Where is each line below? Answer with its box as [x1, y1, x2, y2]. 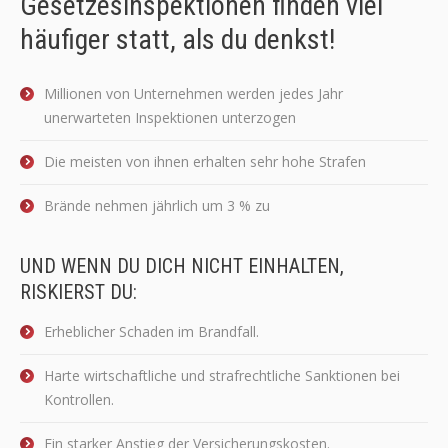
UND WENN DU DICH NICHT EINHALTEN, [20, 254, 344, 278]
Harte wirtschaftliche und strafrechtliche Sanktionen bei [44, 366, 400, 385]
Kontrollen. [44, 390, 114, 409]
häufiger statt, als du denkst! [20, 23, 335, 56]
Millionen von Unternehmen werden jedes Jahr [44, 84, 343, 103]
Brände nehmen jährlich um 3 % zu [44, 196, 270, 215]
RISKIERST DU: [20, 280, 137, 304]
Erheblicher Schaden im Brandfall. [44, 322, 259, 341]
